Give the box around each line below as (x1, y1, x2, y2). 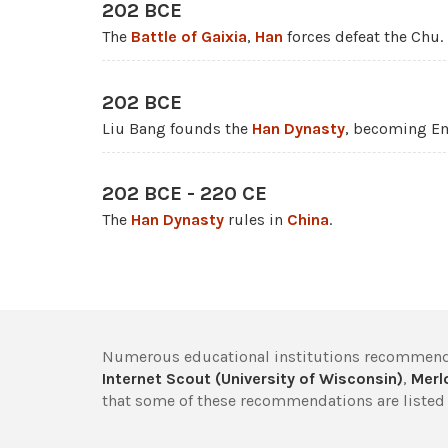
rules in (224, 210, 287, 230)
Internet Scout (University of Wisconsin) (102, 368, 403, 388)
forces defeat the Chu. (283, 27, 443, 47)
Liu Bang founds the (102, 118, 252, 138)
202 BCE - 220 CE (102, 182, 267, 206)
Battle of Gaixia (131, 27, 247, 47)
